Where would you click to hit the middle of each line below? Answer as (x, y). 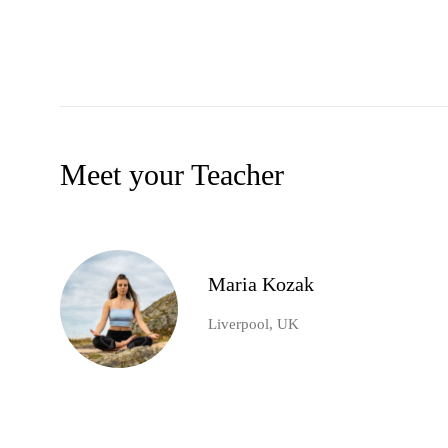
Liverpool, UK (253, 324)
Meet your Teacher (172, 175)
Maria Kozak (261, 284)
